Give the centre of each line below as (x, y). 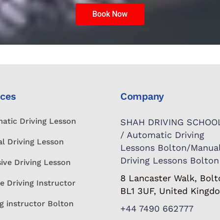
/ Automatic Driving (163, 135)
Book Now (110, 14)
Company (142, 96)
